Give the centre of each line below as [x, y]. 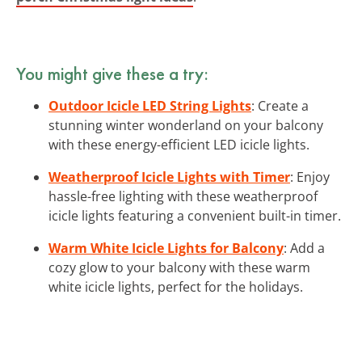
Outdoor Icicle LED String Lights [150, 105]
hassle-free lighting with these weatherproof [183, 196]
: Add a [304, 248]
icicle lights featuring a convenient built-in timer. [195, 215]
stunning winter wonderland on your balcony [186, 125]
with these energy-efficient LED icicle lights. [179, 144]
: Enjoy [310, 177]
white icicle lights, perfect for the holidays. [176, 286]
